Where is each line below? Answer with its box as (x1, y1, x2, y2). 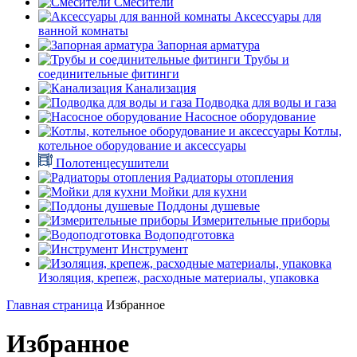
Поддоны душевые (157, 199, 260, 213)
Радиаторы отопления (174, 171, 293, 184)
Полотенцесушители (56, 156, 169, 170)
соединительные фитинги (38, 67, 179, 80)
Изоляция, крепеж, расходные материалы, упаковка (38, 271, 319, 284)
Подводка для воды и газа (195, 96, 336, 109)
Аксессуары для (234, 10, 321, 23)
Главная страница (6, 298, 103, 312)
